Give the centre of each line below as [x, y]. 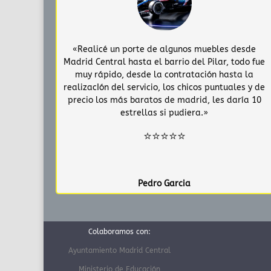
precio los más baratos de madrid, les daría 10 [164, 100]
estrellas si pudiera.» [165, 113]
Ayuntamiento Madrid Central [119, 250]
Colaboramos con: [119, 231]
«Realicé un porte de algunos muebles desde [165, 49]
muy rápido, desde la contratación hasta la [165, 74]
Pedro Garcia [165, 183]
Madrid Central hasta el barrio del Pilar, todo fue [165, 62]
